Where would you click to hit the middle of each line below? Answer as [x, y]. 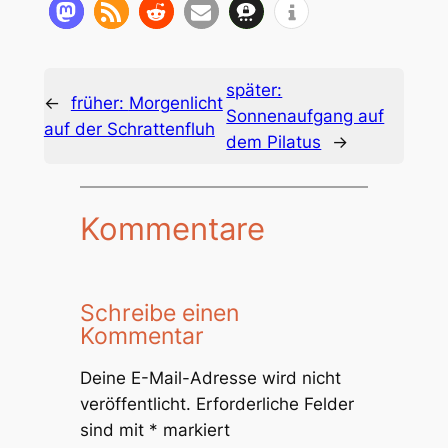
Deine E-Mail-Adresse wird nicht [210, 377]
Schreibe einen [159, 312]
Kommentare [172, 228]
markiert [193, 429]
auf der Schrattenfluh [129, 128]
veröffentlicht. [135, 403]
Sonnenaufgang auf [305, 115]
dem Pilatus [274, 141]
